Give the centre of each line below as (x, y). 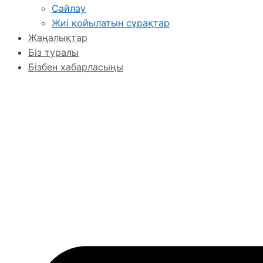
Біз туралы (53, 52)
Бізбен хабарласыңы (76, 67)
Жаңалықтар (58, 38)
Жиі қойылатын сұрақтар (111, 23)
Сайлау (69, 8)
